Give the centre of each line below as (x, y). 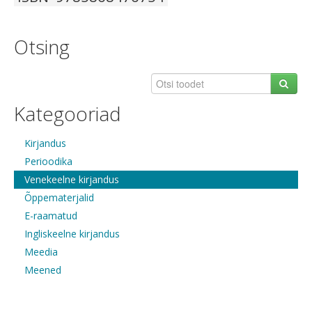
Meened (43, 270)
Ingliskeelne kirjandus (72, 233)
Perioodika (48, 161)
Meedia (41, 251)
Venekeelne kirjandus (72, 179)
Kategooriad (68, 113)
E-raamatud (51, 215)
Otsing (42, 46)
